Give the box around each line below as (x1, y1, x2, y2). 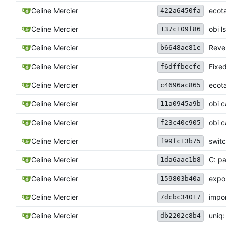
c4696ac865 (160, 81, 201, 89)
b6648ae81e (160, 44, 201, 52)
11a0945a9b (160, 100, 201, 108)
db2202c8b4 (160, 212, 201, 220)
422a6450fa (160, 7, 201, 15)
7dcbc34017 (160, 193, 201, 201)
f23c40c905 (160, 119, 201, 127)
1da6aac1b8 (160, 156, 201, 164)
